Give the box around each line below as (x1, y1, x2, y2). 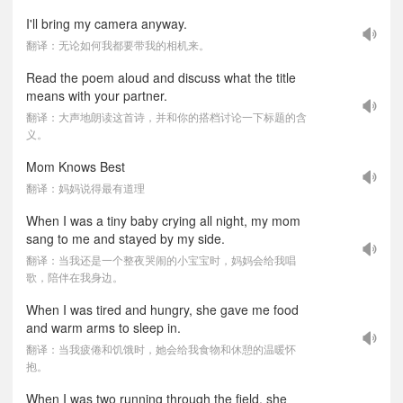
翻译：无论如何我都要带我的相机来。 (26, 37, 210, 52)
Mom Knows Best (26, 157, 125, 175)
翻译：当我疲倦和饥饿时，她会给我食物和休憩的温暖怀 (26, 341, 296, 356)
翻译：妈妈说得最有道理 (26, 180, 145, 195)
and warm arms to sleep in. (26, 318, 181, 336)
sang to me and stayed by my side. (26, 229, 225, 247)
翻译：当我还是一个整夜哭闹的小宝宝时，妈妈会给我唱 (26, 252, 296, 267)
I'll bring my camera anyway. (26, 14, 187, 32)
